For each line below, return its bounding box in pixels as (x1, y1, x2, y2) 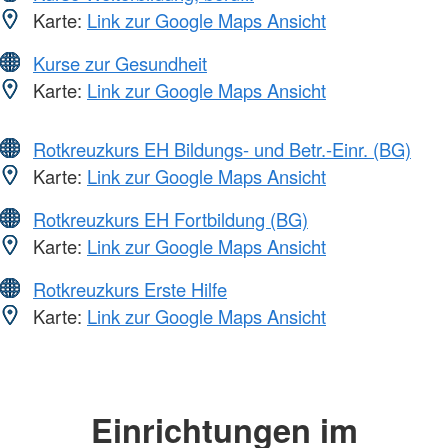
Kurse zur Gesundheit (33, 49, 207, 76)
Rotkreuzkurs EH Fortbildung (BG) (33, 205, 308, 232)
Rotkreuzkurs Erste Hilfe (33, 275, 227, 302)
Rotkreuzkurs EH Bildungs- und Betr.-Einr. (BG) (33, 135, 411, 162)
